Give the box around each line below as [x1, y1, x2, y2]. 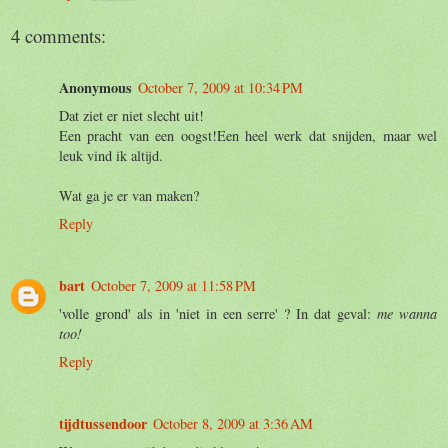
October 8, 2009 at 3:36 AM [153, 413, 313, 433]
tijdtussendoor [59, 412, 147, 434]
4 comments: [11, 22, 106, 48]
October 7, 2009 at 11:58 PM [91, 275, 256, 295]
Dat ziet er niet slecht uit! [59, 105, 204, 125]
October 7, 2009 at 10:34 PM [138, 77, 303, 97]
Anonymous [59, 76, 132, 98]
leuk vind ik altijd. [59, 145, 163, 165]
